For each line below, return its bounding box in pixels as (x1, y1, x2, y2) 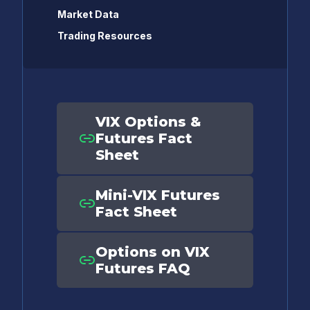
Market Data (57, 8, 119, 20)
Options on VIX (95, 244, 210, 260)
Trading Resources (57, 30, 152, 42)
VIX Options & (95, 113, 201, 130)
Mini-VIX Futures (95, 187, 220, 203)
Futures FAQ (95, 260, 190, 277)
